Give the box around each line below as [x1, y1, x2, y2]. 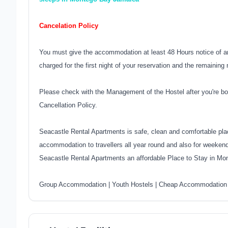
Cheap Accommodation [159, 181, 227, 188]
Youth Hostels [112, 181, 153, 188]
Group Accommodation [39, 181, 106, 188]
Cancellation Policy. [39, 101, 97, 109]
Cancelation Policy [39, 22, 98, 30]
